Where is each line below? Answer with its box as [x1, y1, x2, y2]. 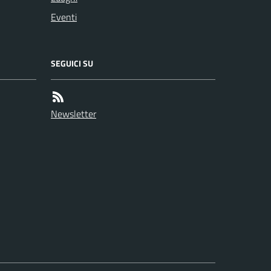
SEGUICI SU [51, 57, 93, 70]
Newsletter [51, 106, 96, 122]
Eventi [51, 10, 77, 25]
